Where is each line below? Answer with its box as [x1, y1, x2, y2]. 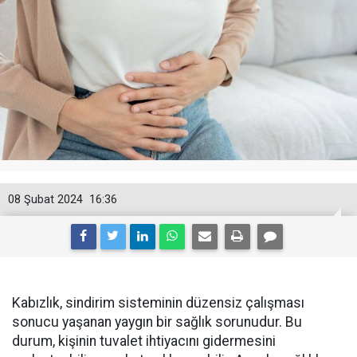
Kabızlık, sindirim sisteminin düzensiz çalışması [12, 295, 304, 311]
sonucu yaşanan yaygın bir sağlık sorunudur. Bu [12, 314, 302, 330]
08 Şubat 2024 [8, 193, 83, 206]
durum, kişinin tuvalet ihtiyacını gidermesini [12, 333, 276, 349]
